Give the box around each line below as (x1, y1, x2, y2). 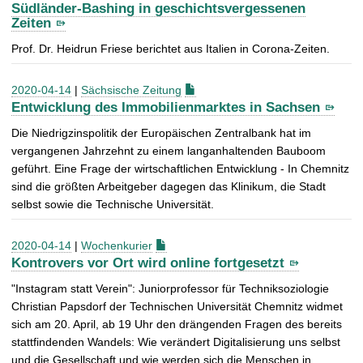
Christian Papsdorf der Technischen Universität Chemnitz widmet (11, 299, 343, 313)
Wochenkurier (81, 238, 152, 252)
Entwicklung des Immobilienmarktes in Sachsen (11, 99, 320, 115)
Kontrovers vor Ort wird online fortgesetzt (11, 254, 284, 271)
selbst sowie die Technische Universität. (11, 197, 214, 211)
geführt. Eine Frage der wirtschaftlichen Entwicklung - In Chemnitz (11, 161, 349, 175)
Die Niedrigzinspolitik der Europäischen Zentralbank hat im (11, 126, 311, 139)
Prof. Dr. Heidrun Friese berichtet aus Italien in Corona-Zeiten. (11, 42, 330, 56)
